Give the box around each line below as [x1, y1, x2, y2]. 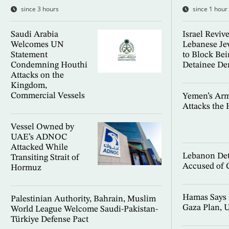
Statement [10, 51, 48, 60]
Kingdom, [10, 81, 47, 90]
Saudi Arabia [10, 30, 58, 39]
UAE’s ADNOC [10, 133, 67, 142]
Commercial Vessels [10, 91, 85, 101]
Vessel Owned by [10, 123, 74, 132]
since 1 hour [192, 5, 227, 14]
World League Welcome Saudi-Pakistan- [10, 205, 158, 214]
